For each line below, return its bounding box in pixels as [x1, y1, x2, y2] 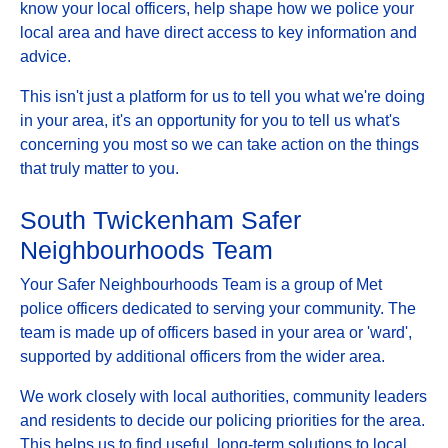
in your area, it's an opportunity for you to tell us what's [20, 111, 400, 129]
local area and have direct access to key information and [20, 23, 417, 41]
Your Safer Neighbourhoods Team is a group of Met [20, 275, 382, 293]
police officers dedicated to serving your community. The [20, 299, 416, 317]
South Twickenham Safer [20, 205, 301, 234]
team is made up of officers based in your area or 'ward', [20, 323, 412, 341]
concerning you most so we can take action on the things [20, 135, 419, 153]
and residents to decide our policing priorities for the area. [20, 411, 425, 429]
